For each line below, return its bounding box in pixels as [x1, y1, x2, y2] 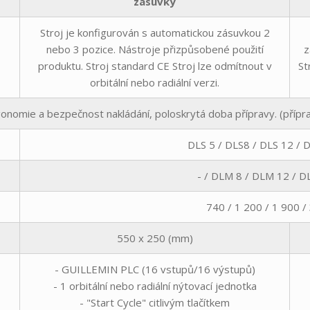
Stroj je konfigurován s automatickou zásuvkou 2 [39, 25, 270, 39]
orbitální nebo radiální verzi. [90, 75, 219, 89]
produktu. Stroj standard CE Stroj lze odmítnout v [37, 58, 272, 73]
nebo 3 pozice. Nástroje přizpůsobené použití [46, 42, 264, 56]
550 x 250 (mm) [116, 230, 193, 245]
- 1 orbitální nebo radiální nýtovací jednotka [53, 278, 257, 293]
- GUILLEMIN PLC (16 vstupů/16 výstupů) [54, 262, 255, 276]
